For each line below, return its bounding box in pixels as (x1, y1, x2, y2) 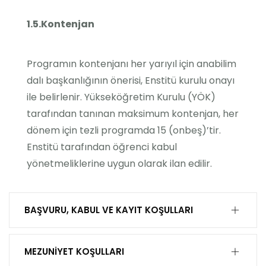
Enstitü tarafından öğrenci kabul (27, 140, 177, 154)
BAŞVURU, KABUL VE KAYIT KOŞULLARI (24, 204, 193, 216)
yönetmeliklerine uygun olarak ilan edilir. (27, 157, 212, 170)
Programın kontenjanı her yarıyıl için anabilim (27, 57, 236, 71)
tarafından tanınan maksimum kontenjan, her (27, 107, 239, 121)
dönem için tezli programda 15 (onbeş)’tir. (27, 123, 221, 137)
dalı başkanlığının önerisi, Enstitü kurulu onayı (27, 74, 235, 87)
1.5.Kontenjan (27, 17, 94, 31)
